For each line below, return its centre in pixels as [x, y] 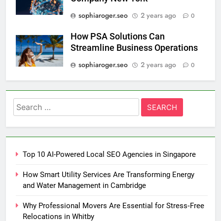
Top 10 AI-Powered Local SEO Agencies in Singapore [109, 154]
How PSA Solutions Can [118, 36]
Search [27, 104]
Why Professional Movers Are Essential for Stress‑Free [113, 205]
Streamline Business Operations [134, 48]
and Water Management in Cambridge [84, 185]
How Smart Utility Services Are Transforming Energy [109, 174]
